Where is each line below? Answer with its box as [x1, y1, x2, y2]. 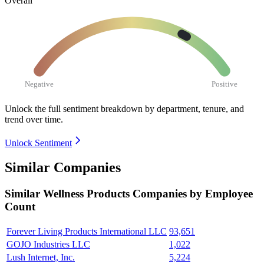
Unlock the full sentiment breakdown [5, 103, 143, 114]
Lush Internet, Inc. [6, 252, 75, 263]
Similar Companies [5, 160, 121, 176]
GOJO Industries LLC [6, 239, 90, 250]
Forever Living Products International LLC [6, 226, 167, 237]
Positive [212, 79, 238, 88]
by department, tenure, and [145, 103, 244, 114]
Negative [25, 79, 54, 88]
